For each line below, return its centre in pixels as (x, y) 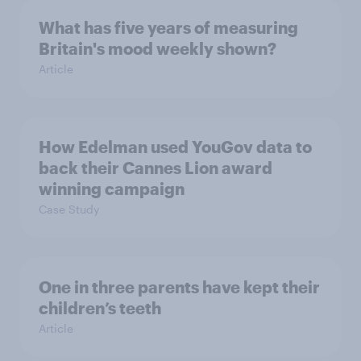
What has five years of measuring (168, 27)
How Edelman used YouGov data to (175, 147)
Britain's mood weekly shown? (158, 48)
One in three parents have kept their (179, 287)
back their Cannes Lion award (156, 168)
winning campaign (112, 189)
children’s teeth (100, 308)
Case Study (69, 209)
